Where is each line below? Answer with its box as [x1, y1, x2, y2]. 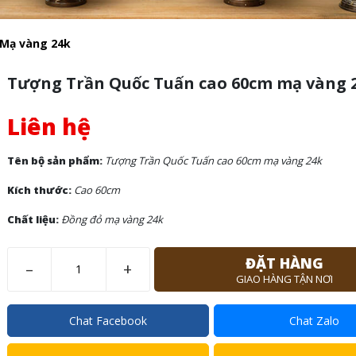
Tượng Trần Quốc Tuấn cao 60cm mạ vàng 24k [104, 153, 322, 168]
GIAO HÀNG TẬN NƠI [236, 272, 334, 287]
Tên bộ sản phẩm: [6, 153, 105, 168]
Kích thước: [6, 183, 72, 198]
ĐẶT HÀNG [246, 253, 324, 273]
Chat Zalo [289, 313, 340, 329]
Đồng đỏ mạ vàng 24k [60, 212, 163, 227]
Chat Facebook [68, 313, 147, 329]
